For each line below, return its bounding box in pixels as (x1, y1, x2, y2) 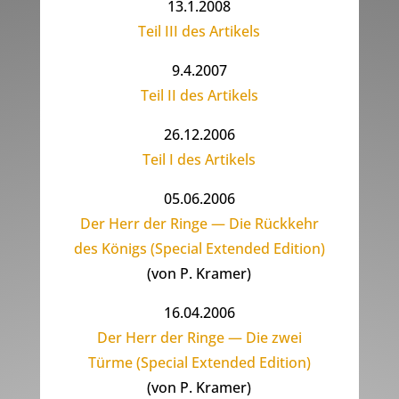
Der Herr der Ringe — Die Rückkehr (79, 214, 319, 234)
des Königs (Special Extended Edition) (73, 239, 325, 259)
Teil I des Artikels (142, 150, 256, 170)
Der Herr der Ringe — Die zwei (96, 328, 302, 348)
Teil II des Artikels (140, 85, 258, 106)
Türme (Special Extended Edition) (87, 353, 311, 373)
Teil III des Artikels (138, 21, 261, 42)
